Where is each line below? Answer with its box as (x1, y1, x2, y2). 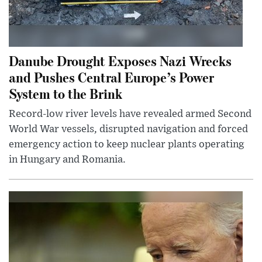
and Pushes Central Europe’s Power (9, 68, 214, 87)
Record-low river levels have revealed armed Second (9, 109, 251, 120)
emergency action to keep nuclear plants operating (9, 139, 244, 150)
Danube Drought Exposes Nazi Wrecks (9, 51, 232, 70)
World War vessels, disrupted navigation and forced (9, 124, 248, 135)
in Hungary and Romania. (9, 154, 126, 166)
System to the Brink (9, 84, 122, 103)
